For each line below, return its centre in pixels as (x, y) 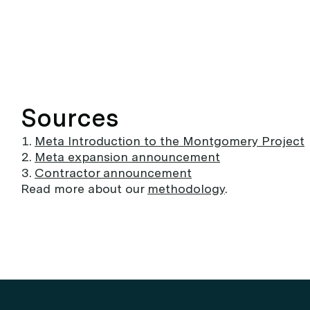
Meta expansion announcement (127, 157)
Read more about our (84, 189)
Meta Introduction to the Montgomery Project (170, 141)
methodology (186, 189)
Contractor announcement (113, 173)
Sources (70, 118)
